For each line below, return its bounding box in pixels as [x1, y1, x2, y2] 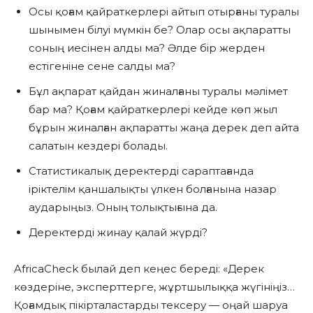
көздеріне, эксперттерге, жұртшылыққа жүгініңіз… [14, 280, 295, 294]
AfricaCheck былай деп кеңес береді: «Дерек [14, 262, 264, 276]
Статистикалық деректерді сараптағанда [29, 164, 254, 178]
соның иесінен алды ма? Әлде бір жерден [29, 41, 265, 55]
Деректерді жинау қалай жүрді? [29, 226, 208, 240]
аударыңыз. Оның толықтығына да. [29, 201, 217, 214]
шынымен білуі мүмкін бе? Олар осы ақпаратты [29, 23, 291, 37]
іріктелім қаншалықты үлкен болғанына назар [29, 182, 277, 196]
